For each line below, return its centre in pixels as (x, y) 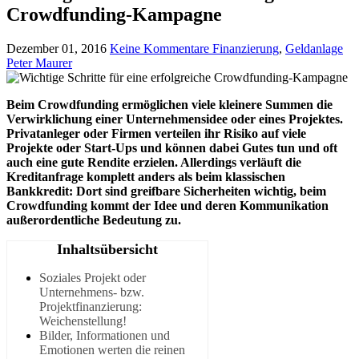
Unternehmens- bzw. (92, 292)
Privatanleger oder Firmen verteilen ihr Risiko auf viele (156, 133)
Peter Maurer (39, 63)
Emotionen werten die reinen (112, 349)
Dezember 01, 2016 (56, 48)
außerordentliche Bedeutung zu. (94, 220)
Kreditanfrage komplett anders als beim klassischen (146, 176)
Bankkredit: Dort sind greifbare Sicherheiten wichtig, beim (166, 191)
